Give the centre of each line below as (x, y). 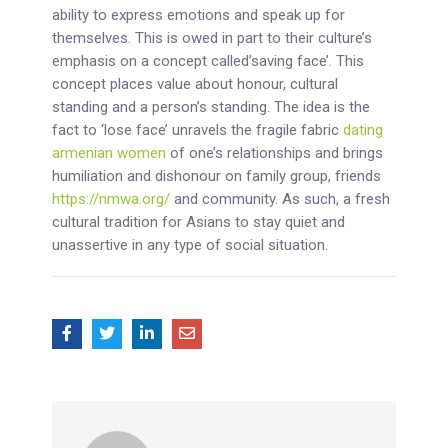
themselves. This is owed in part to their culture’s (212, 38)
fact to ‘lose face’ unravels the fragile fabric (198, 130)
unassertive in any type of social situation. (190, 245)
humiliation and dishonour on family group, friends (217, 176)
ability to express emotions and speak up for (199, 15)
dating (363, 130)
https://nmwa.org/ (111, 199)
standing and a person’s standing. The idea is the (211, 107)
